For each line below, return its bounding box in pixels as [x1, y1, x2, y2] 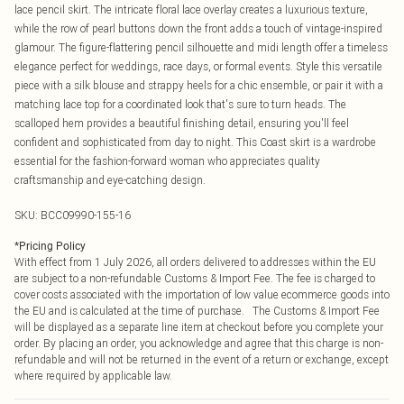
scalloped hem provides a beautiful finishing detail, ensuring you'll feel [14, 116, 349, 130]
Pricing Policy [19, 240, 86, 252]
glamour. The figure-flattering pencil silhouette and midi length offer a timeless [14, 41, 388, 54]
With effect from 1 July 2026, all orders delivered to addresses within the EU [14, 255, 376, 269]
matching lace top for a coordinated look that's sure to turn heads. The [14, 97, 346, 111]
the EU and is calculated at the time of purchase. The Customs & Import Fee [14, 304, 380, 317]
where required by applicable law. [14, 369, 172, 382]
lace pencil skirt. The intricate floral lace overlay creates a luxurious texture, [14, 3, 368, 16]
